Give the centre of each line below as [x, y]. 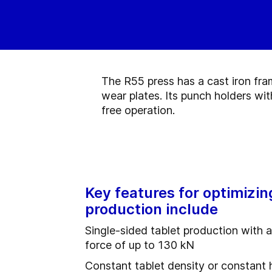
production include [151, 209]
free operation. [138, 110]
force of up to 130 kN [140, 245]
